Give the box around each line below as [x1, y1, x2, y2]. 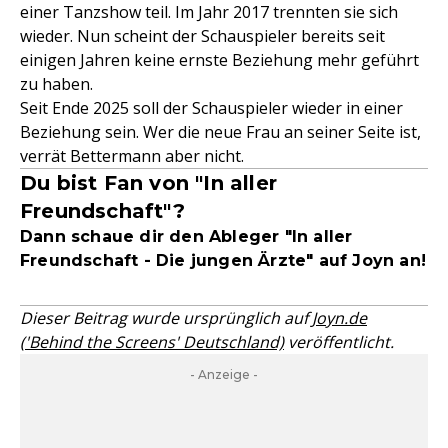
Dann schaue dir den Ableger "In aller [20, 227, 353, 246]
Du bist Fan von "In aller [20, 171, 277, 195]
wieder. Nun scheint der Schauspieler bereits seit [20, 25, 385, 47]
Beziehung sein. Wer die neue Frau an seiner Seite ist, [20, 121, 421, 143]
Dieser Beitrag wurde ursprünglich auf [20, 307, 312, 329]
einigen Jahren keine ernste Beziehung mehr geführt [20, 49, 419, 71]
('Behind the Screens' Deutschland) [20, 331, 284, 353]
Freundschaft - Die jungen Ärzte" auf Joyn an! [20, 251, 427, 270]
